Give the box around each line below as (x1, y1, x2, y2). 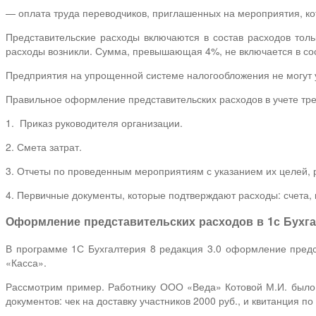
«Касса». (6, 255, 47, 269)
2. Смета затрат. (6, 139, 82, 154)
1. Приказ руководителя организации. (6, 115, 183, 130)
